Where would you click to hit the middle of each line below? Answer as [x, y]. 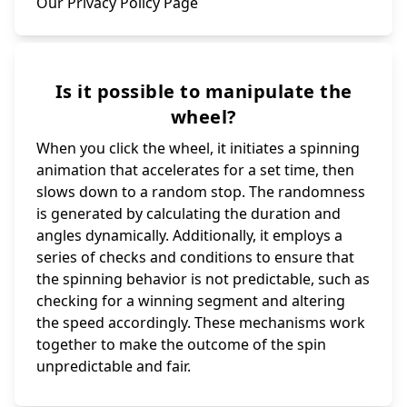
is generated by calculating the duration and [189, 214]
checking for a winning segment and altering [191, 301]
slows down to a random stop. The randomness [201, 192]
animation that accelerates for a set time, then [195, 170]
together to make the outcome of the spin [181, 345]
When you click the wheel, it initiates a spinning [198, 149]
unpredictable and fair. [114, 367]
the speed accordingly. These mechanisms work [201, 323]
